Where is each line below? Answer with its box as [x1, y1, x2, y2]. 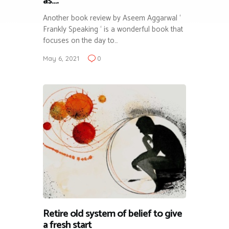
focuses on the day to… [43, 34, 118, 47]
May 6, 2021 [43, 54, 79, 62]
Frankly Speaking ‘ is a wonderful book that [43, 22, 183, 36]
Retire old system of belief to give [43, 205, 182, 223]
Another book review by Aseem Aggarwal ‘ [43, 11, 181, 25]
